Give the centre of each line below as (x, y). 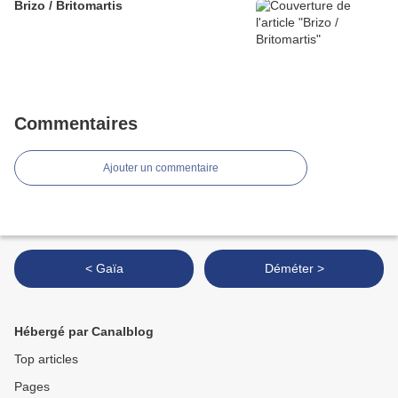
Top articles (46, 359)
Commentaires (76, 124)
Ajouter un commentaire (161, 168)
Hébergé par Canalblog (84, 332)
